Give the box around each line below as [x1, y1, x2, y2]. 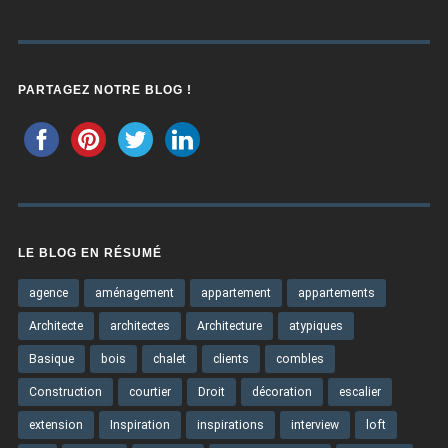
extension [28, 418, 83, 433]
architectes [109, 319, 170, 334]
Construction [28, 385, 102, 400]
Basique [28, 352, 74, 367]
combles [275, 352, 324, 367]
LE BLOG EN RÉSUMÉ [17, 246, 162, 261]
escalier [338, 385, 381, 400]
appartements [297, 286, 375, 301]
